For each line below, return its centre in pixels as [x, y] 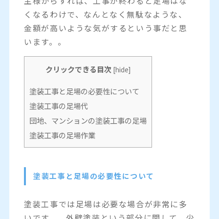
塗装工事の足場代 [59, 105]
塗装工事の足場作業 [63, 135]
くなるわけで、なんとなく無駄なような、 [106, 14]
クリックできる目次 [79, 69]
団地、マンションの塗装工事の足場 [88, 120]
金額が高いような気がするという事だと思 [106, 28]
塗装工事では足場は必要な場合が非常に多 [106, 204]
